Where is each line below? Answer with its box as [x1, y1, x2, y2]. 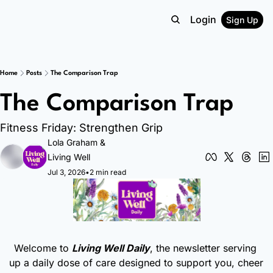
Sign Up [226, 14, 258, 25]
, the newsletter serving [149, 241, 257, 254]
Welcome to [13, 241, 72, 254]
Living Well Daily [71, 241, 150, 254]
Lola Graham [48, 137, 97, 147]
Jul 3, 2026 [48, 168, 85, 177]
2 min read [90, 168, 126, 177]
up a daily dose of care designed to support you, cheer [9, 256, 263, 269]
